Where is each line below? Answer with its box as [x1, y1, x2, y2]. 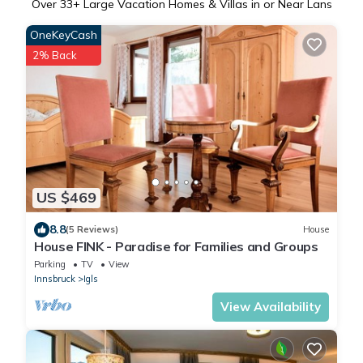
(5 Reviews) [66, 224, 118, 236]
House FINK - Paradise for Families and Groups [34, 237, 318, 254]
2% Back [32, 49, 77, 62]
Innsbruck [34, 272, 75, 284]
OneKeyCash [30, 28, 97, 43]
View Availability [220, 298, 321, 314]
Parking [34, 258, 66, 270]
